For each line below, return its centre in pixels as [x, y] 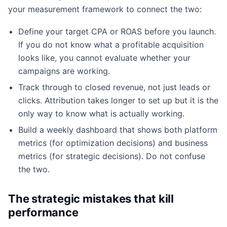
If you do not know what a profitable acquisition [111, 44]
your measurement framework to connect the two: [105, 9]
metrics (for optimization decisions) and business [113, 143]
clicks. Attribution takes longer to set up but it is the [118, 100]
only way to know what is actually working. [101, 113]
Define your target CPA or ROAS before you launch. [117, 31]
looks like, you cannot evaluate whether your [104, 58]
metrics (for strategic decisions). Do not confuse [112, 156]
